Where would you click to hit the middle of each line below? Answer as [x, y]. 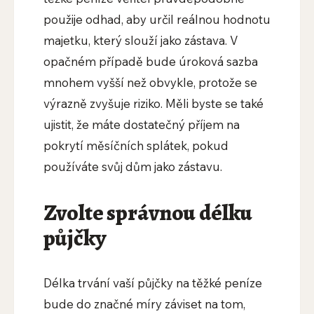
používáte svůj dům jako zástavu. [132, 167]
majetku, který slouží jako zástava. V [141, 41]
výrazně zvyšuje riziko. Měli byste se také [153, 104]
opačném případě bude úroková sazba [150, 62]
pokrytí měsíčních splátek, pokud [136, 146]
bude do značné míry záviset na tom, [144, 304]
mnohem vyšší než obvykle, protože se [150, 83]
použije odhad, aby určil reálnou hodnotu [157, 20]
